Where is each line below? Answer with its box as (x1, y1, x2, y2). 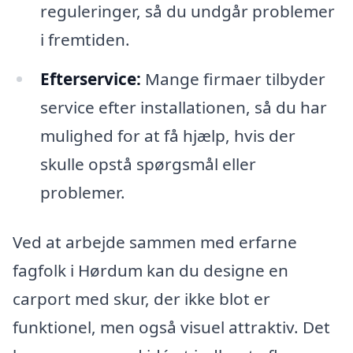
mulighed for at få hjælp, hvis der (39, 124, 295, 147)
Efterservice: (39, 67, 141, 90)
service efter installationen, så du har (39, 95, 327, 118)
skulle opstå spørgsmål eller (39, 152, 256, 175)
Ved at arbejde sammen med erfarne (13, 231, 297, 254)
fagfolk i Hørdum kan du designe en (13, 259, 288, 282)
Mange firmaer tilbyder (140, 67, 325, 90)
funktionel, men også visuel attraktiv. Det (13, 316, 330, 339)
